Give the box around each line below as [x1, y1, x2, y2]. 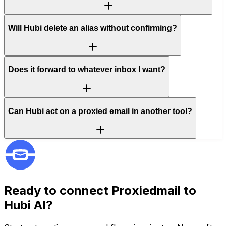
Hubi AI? [4, 198, 53, 213]
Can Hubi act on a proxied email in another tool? [8, 106, 192, 116]
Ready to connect [4, 183, 111, 198]
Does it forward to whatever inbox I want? [8, 65, 165, 74]
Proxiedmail [111, 183, 181, 198]
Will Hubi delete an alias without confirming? [8, 24, 177, 33]
